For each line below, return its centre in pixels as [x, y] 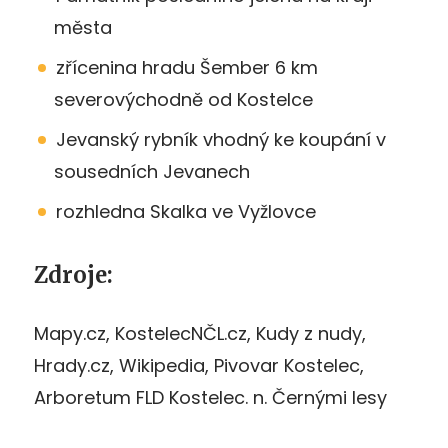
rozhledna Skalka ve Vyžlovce [186, 211]
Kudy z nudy [309, 333]
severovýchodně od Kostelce [183, 99]
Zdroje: [73, 274]
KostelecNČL [169, 333]
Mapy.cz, [74, 333]
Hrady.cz [72, 365]
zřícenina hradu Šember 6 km [187, 67]
